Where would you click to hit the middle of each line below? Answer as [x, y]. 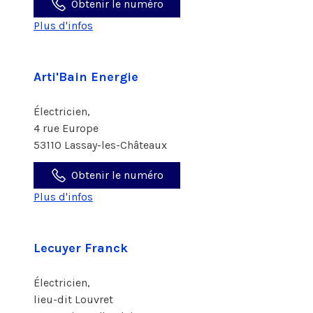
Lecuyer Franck [81, 248]
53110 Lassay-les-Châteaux [100, 145]
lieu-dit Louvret [75, 299]
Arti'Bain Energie [86, 77]
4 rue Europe [67, 128]
